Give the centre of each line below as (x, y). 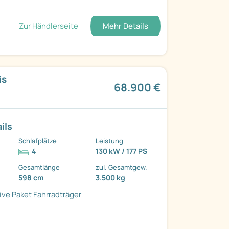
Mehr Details (125, 26)
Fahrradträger (58, 195)
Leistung (110, 141)
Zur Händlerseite (48, 26)
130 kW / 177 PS (122, 151)
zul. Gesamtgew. (122, 167)
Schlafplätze (38, 141)
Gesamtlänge (39, 167)
